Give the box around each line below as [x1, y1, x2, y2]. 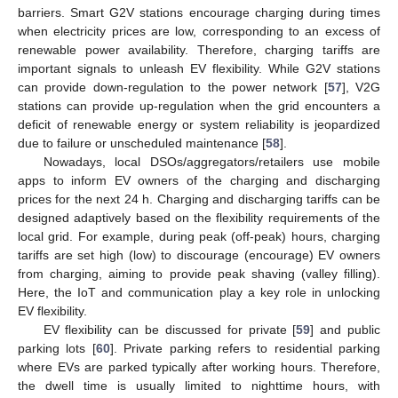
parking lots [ [18, 341, 96, 356]
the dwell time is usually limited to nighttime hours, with [18, 378, 380, 394]
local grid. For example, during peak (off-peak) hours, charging [18, 229, 380, 244]
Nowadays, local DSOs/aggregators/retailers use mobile [43, 155, 380, 170]
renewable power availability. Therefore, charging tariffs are [18, 43, 380, 58]
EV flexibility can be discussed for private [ [43, 322, 297, 338]
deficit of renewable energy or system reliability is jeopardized [18, 117, 380, 132]
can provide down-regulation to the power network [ [18, 80, 328, 95]
